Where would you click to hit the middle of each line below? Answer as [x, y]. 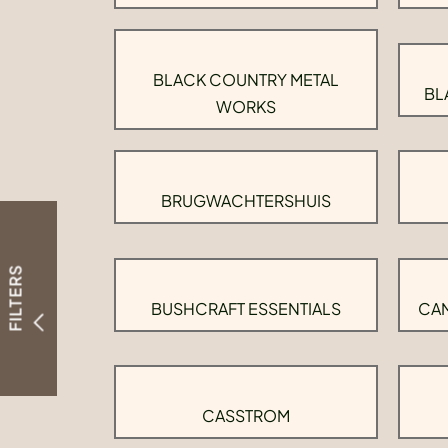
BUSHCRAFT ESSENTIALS [246, 308]
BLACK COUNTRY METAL [246, 79]
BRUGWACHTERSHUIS [246, 200]
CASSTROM [246, 415]
